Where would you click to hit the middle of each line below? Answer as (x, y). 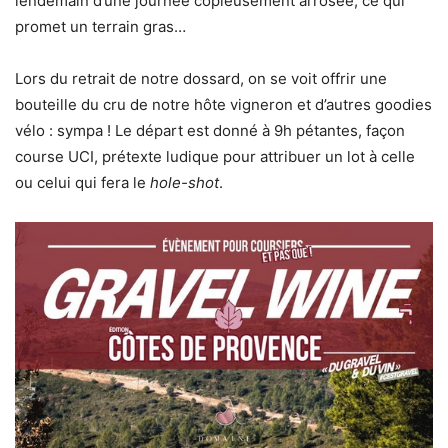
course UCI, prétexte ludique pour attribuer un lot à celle (215, 157)
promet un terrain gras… (100, 27)
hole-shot (184, 183)
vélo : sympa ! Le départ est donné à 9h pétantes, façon (210, 131)
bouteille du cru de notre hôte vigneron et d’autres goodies (223, 105)
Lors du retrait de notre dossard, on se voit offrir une (201, 79)
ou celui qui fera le (82, 183)
